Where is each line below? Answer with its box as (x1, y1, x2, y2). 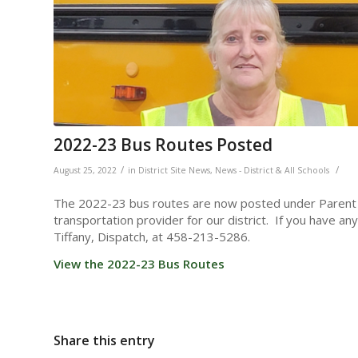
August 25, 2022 (54, 164, 117, 176)
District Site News (138, 164, 210, 176)
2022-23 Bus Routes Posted (54, 133, 272, 156)
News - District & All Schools (215, 164, 329, 176)
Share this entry (54, 331, 155, 349)
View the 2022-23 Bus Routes (54, 256, 225, 272)
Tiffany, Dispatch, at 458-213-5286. (54, 229, 250, 245)
